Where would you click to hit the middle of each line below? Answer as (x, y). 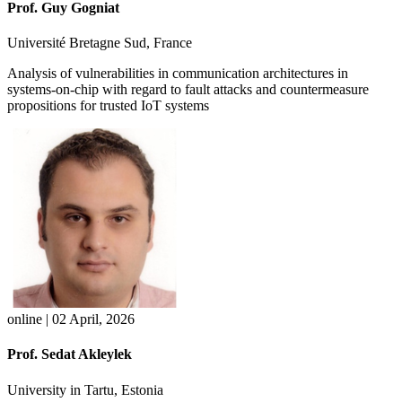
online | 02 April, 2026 (71, 319)
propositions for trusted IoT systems (108, 106)
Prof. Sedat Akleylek (70, 354)
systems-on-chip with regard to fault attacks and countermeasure (188, 90)
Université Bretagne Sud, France (100, 43)
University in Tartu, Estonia (85, 389)
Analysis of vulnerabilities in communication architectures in (178, 74)
